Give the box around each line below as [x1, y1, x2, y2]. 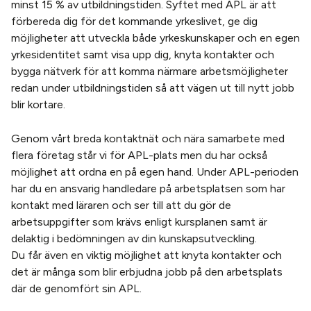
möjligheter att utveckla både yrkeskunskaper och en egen [11, 31, 300, 44]
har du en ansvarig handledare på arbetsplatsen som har [11, 181, 285, 195]
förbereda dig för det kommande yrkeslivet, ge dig [11, 14, 258, 28]
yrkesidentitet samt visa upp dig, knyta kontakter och [11, 47, 274, 61]
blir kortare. [11, 97, 65, 111]
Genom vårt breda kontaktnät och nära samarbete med [11, 131, 285, 145]
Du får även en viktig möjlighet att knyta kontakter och [11, 248, 282, 262]
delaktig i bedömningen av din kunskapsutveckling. [11, 231, 257, 245]
